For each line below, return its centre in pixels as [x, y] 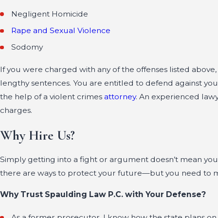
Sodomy [27, 47]
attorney [120, 97]
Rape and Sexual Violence [61, 31]
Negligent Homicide [50, 14]
